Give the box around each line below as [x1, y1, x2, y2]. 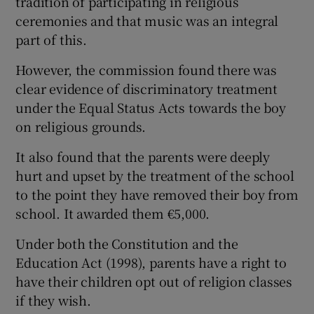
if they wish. [15, 290, 91, 309]
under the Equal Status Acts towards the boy [15, 97, 286, 116]
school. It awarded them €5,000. [15, 203, 210, 222]
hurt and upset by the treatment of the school [15, 165, 294, 184]
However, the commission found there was [15, 60, 277, 78]
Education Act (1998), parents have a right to [15, 252, 287, 271]
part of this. [15, 29, 87, 48]
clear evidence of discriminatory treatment [15, 78, 278, 97]
